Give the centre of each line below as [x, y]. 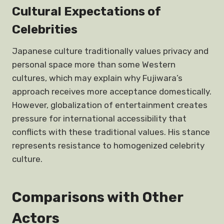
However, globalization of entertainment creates [110, 105]
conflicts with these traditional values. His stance [111, 132]
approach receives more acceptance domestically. [112, 91]
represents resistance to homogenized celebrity [108, 145]
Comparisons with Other [97, 197]
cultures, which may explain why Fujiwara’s [97, 78]
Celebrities [45, 29]
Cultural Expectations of [86, 11]
